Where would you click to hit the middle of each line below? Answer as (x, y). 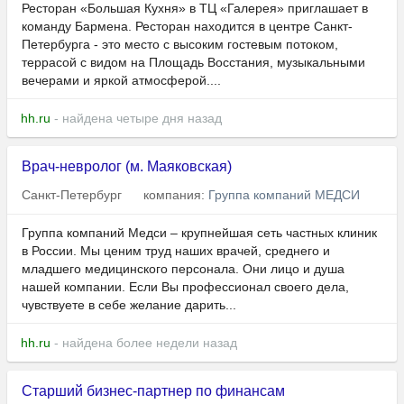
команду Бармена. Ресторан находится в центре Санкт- (187, 27)
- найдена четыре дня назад (136, 119)
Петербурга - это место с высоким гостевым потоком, (180, 45)
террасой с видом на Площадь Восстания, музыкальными (193, 63)
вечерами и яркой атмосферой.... (121, 81)
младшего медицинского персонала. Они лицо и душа (183, 269)
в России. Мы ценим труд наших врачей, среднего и (176, 251)
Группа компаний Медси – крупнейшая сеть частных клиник (199, 233)
